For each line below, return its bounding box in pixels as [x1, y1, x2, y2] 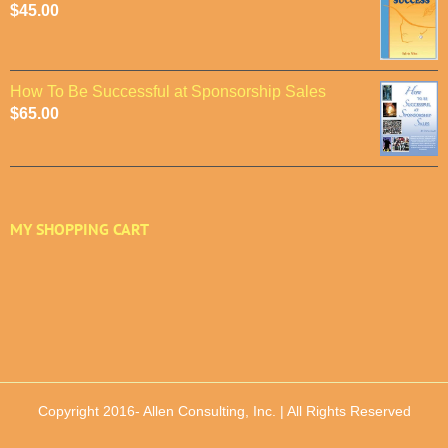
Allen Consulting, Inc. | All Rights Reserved [139, 403, 411, 420]
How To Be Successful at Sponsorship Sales [10, 82, 326, 100]
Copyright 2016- [37, 403, 140, 420]
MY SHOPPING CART [10, 219, 149, 240]
